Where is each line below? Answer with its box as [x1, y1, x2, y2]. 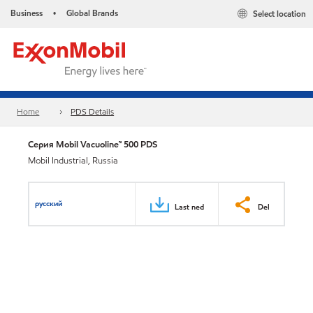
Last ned [175, 201, 204, 212]
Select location [253, 8, 306, 20]
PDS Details [71, 105, 115, 118]
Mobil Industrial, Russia [28, 154, 118, 167]
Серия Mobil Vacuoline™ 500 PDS [28, 138, 157, 151]
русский [35, 197, 63, 209]
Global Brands [66, 7, 118, 19]
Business [10, 7, 43, 19]
